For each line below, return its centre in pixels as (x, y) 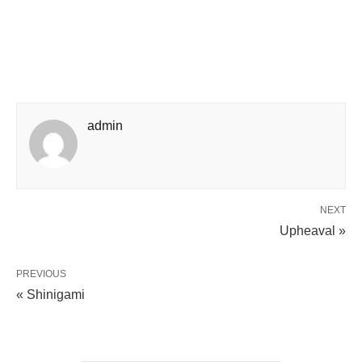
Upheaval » (313, 230)
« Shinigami (51, 294)
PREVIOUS (41, 274)
